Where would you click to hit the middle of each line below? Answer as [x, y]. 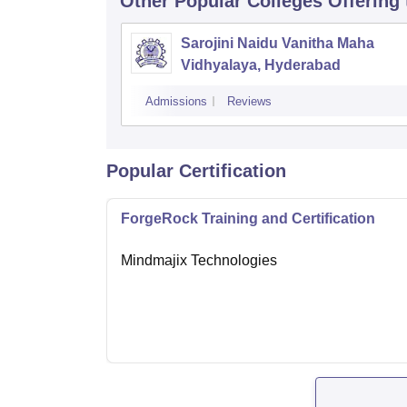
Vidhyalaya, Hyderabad [261, 65]
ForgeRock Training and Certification [248, 219]
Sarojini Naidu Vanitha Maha [278, 44]
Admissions [176, 102]
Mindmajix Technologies [199, 261]
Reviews [249, 102]
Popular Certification [196, 171]
